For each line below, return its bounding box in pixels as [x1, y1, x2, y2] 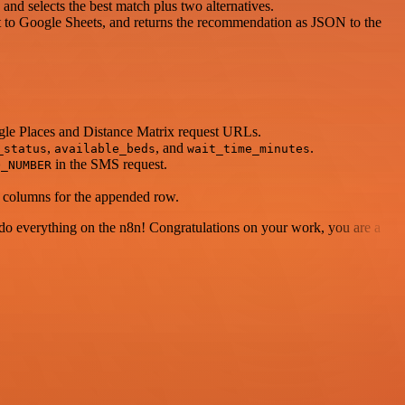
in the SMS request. [52, 156, 167, 173]
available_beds [54, 142, 155, 156]
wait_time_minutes [187, 142, 310, 156]
